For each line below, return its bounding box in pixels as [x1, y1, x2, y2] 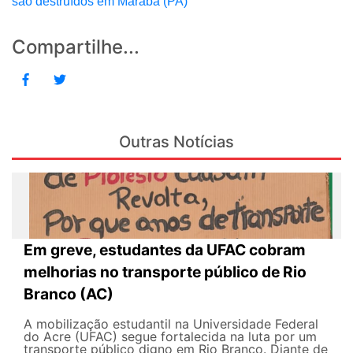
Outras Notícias [119, 132, 234, 152]
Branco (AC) [24, 284, 113, 303]
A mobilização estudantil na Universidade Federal [24, 315, 318, 332]
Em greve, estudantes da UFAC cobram [24, 240, 306, 259]
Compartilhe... [12, 35, 139, 59]
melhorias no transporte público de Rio [24, 262, 307, 281]
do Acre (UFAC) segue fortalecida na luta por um [24, 328, 317, 344]
